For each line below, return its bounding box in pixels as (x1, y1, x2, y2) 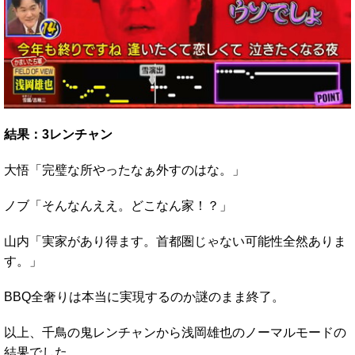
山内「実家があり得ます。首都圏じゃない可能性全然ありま (4, 235, 346, 249)
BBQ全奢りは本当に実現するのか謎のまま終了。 (4, 290, 284, 304)
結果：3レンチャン (4, 128, 113, 142)
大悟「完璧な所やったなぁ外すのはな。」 (4, 163, 245, 177)
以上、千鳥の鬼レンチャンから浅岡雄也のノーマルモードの (4, 326, 346, 340)
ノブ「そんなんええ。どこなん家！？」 (4, 199, 232, 213)
